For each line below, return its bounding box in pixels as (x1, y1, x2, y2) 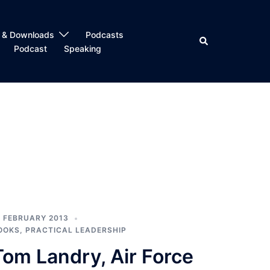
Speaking (63, 43, 101, 54)
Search (198, 34, 226, 45)
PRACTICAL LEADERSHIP (25, 225, 127, 234)
